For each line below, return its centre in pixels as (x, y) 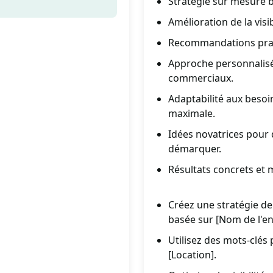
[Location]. (192, 255)
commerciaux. (201, 78)
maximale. (192, 113)
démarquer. (195, 149)
